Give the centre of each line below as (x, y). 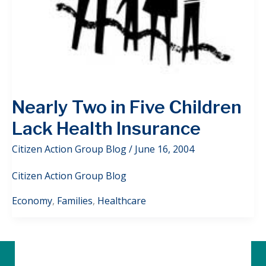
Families (75, 200)
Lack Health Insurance (106, 128)
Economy (32, 200)
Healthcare (122, 200)
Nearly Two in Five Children (127, 107)
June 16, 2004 (164, 149)
